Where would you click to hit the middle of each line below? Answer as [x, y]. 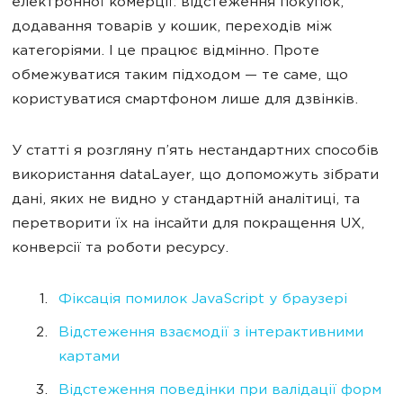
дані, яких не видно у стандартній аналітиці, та [186, 200]
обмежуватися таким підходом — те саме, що [180, 76]
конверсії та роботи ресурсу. [120, 249]
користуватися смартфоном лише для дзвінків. [185, 100]
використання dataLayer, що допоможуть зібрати [195, 176]
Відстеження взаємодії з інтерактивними [211, 333]
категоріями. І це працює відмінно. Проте [166, 52]
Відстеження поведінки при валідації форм [220, 391]
